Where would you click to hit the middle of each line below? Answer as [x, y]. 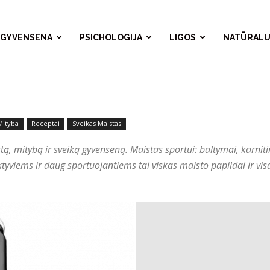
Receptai [46, 123]
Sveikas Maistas [97, 123]
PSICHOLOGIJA [111, 37]
